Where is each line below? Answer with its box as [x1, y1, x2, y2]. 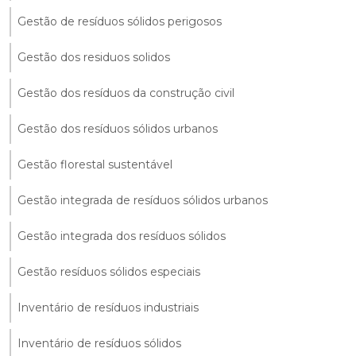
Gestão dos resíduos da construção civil [17, 85, 234, 100]
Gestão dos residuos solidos [17, 49, 170, 64]
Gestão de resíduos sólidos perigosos [17, 14, 222, 29]
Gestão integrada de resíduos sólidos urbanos [17, 192, 268, 207]
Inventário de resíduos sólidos [17, 335, 181, 350]
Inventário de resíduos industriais [17, 300, 199, 315]
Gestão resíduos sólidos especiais [17, 264, 200, 279]
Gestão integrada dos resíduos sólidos [17, 228, 226, 243]
